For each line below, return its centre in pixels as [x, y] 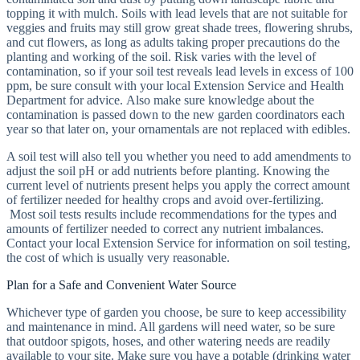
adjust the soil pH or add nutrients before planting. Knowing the [168, 171]
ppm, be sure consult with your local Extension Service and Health [175, 86]
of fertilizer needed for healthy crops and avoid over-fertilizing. [165, 200]
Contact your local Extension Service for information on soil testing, [178, 243]
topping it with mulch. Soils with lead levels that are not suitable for [177, 13]
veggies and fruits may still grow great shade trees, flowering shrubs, [180, 28]
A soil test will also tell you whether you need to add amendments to [179, 156]
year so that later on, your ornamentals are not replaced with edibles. [178, 129]
